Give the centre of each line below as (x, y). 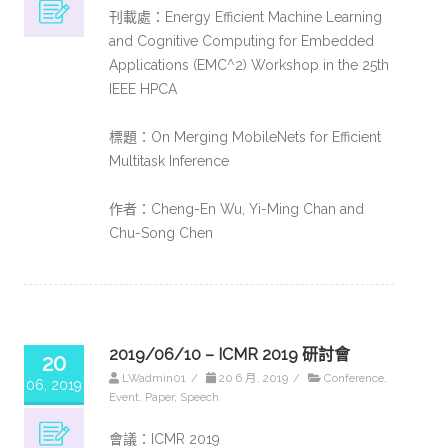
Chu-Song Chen (161, 233)
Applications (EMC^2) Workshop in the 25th (249, 65)
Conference (354, 378)
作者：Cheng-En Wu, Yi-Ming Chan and (236, 209)
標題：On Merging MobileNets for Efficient (245, 137)
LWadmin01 (154, 378)
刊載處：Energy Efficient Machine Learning (245, 17)
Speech (199, 397)
